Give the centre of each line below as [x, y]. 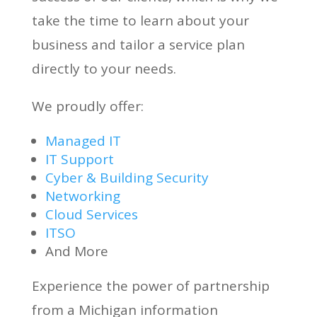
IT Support [79, 159]
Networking [82, 196]
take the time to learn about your [140, 20]
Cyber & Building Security [127, 177]
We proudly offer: [87, 106]
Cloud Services [91, 214]
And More [76, 251]
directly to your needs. [104, 68]
